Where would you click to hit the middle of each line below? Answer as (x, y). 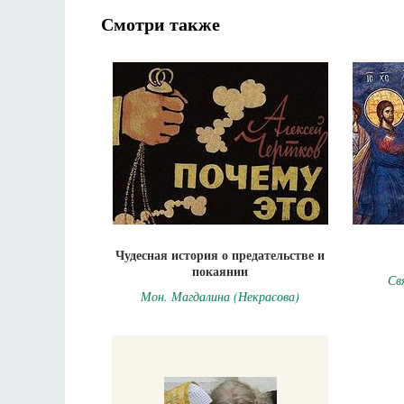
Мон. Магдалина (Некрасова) (220, 297)
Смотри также (161, 24)
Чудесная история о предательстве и (220, 255)
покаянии (220, 271)
